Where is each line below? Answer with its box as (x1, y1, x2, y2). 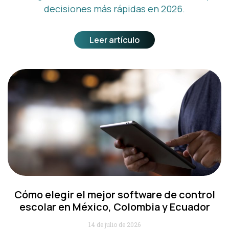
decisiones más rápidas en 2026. (44, 2, 185, 15)
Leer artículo (89, 34, 140, 45)
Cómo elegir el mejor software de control (14, 187, 215, 201)
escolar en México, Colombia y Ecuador (19, 199, 210, 214)
